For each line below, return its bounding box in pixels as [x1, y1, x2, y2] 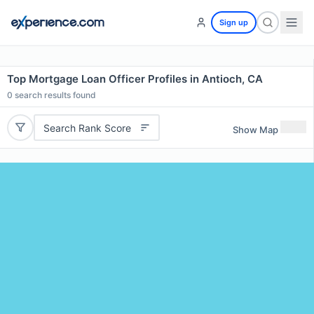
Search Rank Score [43, 121, 131, 134]
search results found [13, 90, 96, 100]
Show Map [233, 123, 278, 135]
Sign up [219, 18, 248, 27]
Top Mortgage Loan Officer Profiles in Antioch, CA [7, 72, 263, 86]
